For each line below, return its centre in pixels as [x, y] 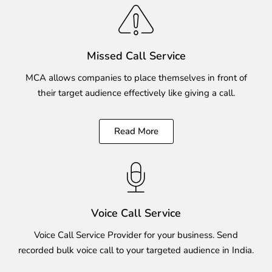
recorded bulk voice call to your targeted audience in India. [136, 250]
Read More [136, 131]
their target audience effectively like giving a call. [136, 93]
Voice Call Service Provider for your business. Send [136, 235]
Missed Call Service [136, 56]
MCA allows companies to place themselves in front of [136, 78]
